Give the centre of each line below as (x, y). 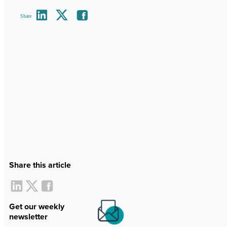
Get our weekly (37, 207)
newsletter (28, 217)
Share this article (40, 165)
